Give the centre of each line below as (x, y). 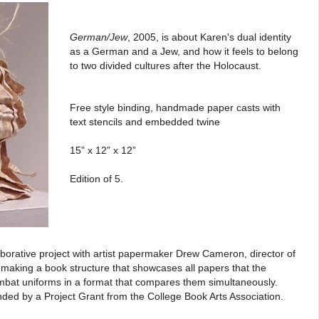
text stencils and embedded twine (145, 122)
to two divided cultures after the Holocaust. (167, 66)
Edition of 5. (96, 179)
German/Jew (98, 37)
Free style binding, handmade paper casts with (175, 108)
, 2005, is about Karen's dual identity (209, 37)
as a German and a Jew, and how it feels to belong (184, 51)
